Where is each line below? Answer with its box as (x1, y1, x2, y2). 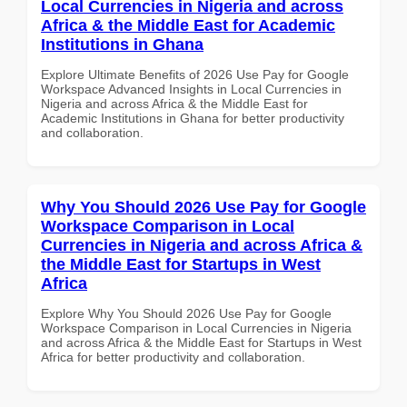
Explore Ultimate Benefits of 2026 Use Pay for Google (41, 66, 349, 82)
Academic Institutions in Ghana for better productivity (41, 110, 344, 125)
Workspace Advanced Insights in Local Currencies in (41, 81, 342, 96)
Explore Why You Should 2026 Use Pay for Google (41, 305, 332, 321)
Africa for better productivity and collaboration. (41, 349, 305, 364)
